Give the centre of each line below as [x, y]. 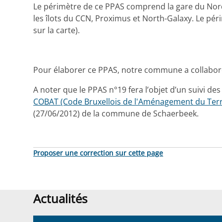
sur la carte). [57, 30]
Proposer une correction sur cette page [98, 153]
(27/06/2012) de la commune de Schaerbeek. [116, 114]
